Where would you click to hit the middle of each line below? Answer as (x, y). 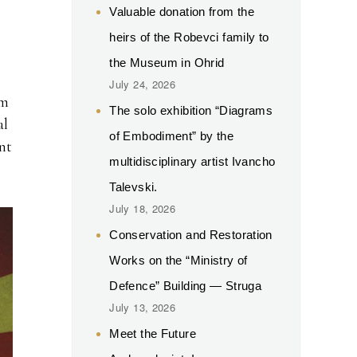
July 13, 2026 (143, 307)
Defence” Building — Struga (185, 285)
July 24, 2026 (143, 84)
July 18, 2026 (143, 208)
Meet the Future (153, 333)
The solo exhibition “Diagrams (191, 110)
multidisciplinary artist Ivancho (192, 161)
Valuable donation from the (182, 11)
